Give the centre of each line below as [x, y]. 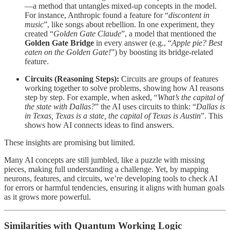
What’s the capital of [190, 97]
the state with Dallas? [60, 106]
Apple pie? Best [197, 43]
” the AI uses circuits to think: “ [146, 106]
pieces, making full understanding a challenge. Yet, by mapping [106, 169]
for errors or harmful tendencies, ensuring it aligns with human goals [114, 187]
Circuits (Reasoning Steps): [72, 79]
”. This [212, 116]
